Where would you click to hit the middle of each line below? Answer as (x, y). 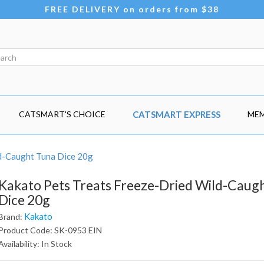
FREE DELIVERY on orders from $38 (132, 9)
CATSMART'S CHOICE (62, 114)
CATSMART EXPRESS (176, 114)
